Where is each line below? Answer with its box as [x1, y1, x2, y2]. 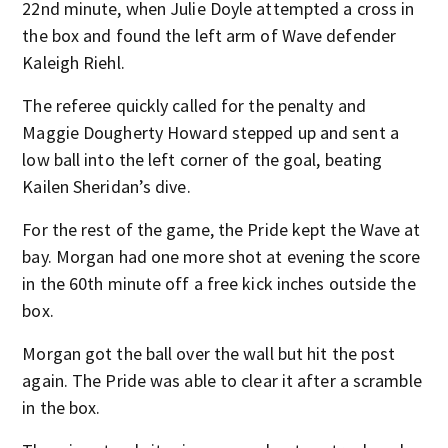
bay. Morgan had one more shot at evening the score [22, 244, 421, 268]
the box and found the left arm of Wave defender [22, 23, 397, 47]
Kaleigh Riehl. [22, 50, 125, 74]
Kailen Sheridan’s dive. [22, 174, 191, 198]
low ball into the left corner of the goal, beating [22, 147, 383, 171]
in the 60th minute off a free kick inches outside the [22, 271, 416, 295]
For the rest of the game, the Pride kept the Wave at [22, 217, 421, 241]
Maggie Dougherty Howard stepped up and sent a [22, 120, 399, 144]
